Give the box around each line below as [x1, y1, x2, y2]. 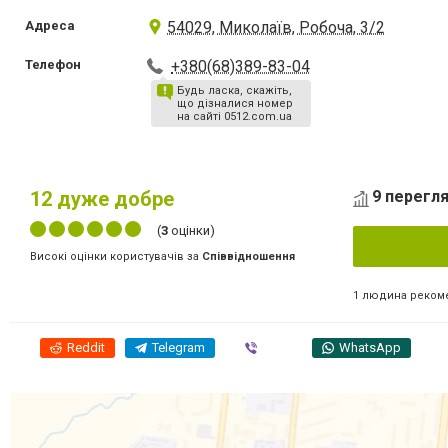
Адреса [25, 18, 75, 33]
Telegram [152, 339, 205, 355]
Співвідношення [202, 250, 295, 263]
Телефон [25, 57, 81, 72]
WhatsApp [339, 339, 401, 355]
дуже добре [52, 187, 174, 211]
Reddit [67, 339, 105, 355]
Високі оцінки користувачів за [30, 250, 202, 263]
